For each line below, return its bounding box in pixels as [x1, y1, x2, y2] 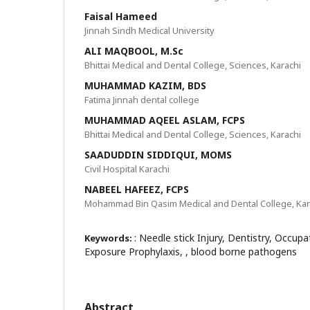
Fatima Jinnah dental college [84, 93, 199, 106]
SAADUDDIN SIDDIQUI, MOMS [84, 148, 232, 161]
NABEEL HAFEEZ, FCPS [84, 183, 189, 196]
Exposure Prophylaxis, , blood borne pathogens [84, 245, 297, 258]
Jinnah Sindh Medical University [84, 24, 215, 37]
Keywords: [84, 232, 134, 244]
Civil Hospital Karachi [84, 163, 170, 175]
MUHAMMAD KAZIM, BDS [84, 79, 206, 92]
